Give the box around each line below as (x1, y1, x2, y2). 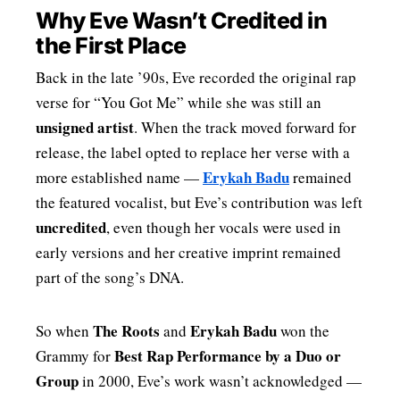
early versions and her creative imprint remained (36, 242, 341, 263)
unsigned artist (36, 116, 134, 139)
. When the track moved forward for (134, 117, 356, 138)
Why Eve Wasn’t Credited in (36, 7, 327, 35)
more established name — (36, 167, 203, 188)
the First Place (36, 32, 187, 60)
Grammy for (36, 346, 114, 367)
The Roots (93, 320, 160, 343)
